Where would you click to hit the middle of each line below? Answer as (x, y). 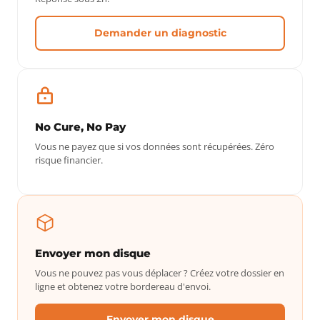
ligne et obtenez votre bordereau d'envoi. (123, 286)
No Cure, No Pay (80, 127)
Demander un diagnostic (160, 33)
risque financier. (69, 160)
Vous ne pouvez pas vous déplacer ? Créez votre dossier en (160, 273)
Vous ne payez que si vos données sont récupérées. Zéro (155, 146)
